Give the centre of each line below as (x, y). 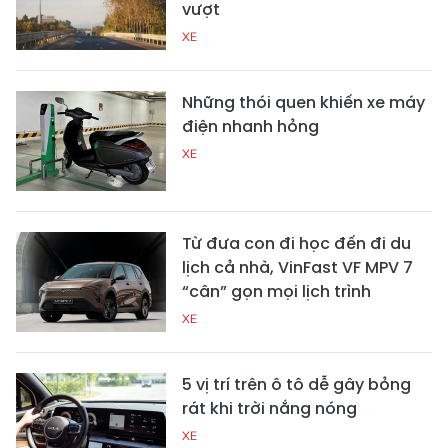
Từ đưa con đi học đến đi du (296, 243)
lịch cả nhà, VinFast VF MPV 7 (297, 267)
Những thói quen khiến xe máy (303, 102)
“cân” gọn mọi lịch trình (276, 291)
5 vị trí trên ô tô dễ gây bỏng (296, 384)
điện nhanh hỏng (250, 126)
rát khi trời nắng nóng (269, 408)
